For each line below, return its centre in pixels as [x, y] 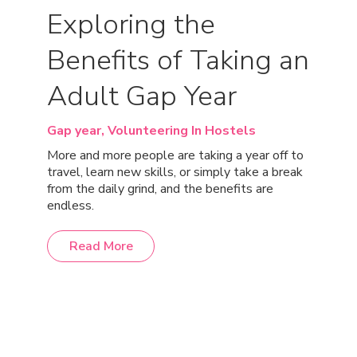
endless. [71, 206]
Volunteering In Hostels [182, 131]
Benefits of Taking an [178, 60]
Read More [101, 246]
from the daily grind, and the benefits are [160, 189]
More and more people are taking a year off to [175, 155]
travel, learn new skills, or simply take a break [175, 172]
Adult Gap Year [142, 96]
